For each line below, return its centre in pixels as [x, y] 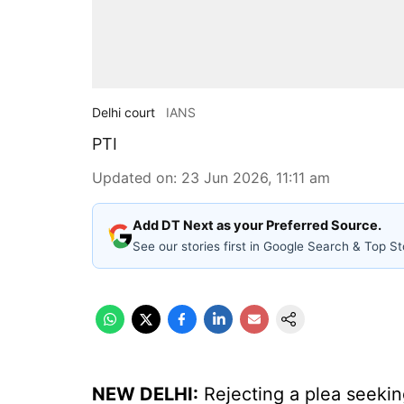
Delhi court [124, 112]
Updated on [133, 178]
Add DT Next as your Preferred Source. [257, 225]
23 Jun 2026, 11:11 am [256, 178]
